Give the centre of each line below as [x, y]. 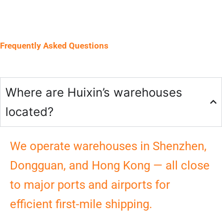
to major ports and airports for [90, 185]
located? [29, 111]
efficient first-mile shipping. [81, 204]
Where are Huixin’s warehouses [94, 92]
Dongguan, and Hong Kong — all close [110, 165]
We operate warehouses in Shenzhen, [108, 146]
